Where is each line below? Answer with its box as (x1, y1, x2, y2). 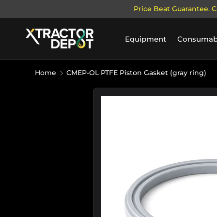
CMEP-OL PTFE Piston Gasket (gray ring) (66, 68, 206, 77)
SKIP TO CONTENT (33, 17, 106, 26)
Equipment (125, 34, 167, 44)
